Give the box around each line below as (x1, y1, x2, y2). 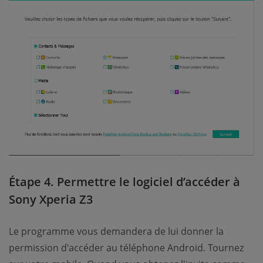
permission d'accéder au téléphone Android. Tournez (9, 241, 244, 254)
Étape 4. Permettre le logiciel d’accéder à (9, 173, 241, 190)
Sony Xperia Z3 (9, 191, 93, 207)
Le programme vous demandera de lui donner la (9, 224, 224, 238)
